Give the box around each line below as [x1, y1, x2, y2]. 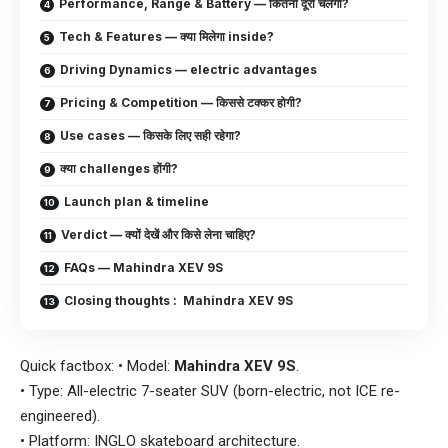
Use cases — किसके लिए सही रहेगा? [60, 128, 241, 144]
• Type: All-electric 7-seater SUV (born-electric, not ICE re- [20, 382, 400, 401]
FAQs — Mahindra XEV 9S [64, 260, 223, 276]
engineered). [20, 407, 100, 426]
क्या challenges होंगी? [60, 161, 178, 177]
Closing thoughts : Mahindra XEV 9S [64, 293, 293, 309]
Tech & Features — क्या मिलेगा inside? [59, 29, 274, 45]
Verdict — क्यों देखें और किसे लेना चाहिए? [61, 227, 256, 243]
